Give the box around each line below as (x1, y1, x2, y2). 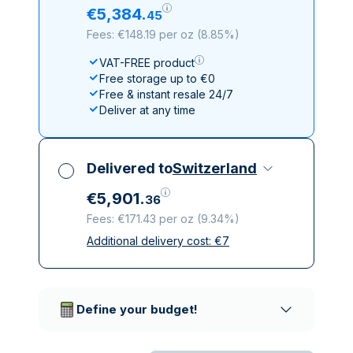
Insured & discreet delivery (99, 256, 240, 269)
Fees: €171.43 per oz (87, 212, 194, 225)
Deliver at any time (99, 103, 195, 117)
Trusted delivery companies (99, 272, 245, 285)
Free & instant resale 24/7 (99, 87, 233, 101)
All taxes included (99, 240, 191, 254)
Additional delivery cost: (87, 234, 214, 247)
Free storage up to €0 (99, 72, 215, 85)
